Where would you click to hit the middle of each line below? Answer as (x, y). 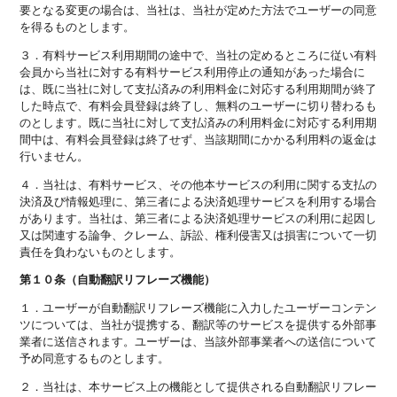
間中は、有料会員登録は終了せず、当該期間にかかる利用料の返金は (198, 139)
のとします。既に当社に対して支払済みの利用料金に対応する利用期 (198, 122)
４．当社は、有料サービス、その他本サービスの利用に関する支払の (198, 183)
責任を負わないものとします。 (101, 251)
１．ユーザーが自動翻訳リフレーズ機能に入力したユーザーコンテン (198, 307)
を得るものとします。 (78, 27)
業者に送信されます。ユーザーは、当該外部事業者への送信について (198, 341)
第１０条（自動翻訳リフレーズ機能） (118, 279)
